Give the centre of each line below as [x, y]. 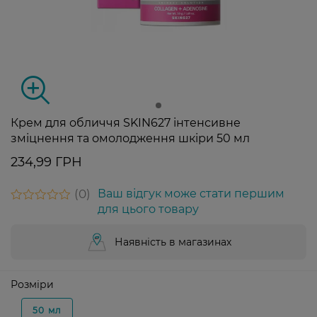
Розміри [32, 285]
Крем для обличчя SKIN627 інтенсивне [126, 123]
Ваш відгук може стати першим [191, 194]
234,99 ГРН [46, 162]
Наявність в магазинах [173, 242]
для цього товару [148, 209]
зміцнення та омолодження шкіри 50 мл [130, 139]
